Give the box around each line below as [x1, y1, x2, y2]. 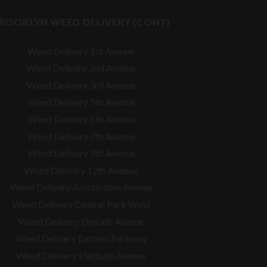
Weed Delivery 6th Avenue [27, 113, 135, 125]
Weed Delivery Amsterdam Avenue [10, 181, 153, 193]
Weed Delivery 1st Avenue [27, 45, 135, 57]
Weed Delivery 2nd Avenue [26, 62, 136, 74]
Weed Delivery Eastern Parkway [15, 232, 147, 244]
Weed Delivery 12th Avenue [24, 164, 138, 176]
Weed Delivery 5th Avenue [27, 96, 135, 108]
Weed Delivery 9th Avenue [27, 147, 135, 159]
